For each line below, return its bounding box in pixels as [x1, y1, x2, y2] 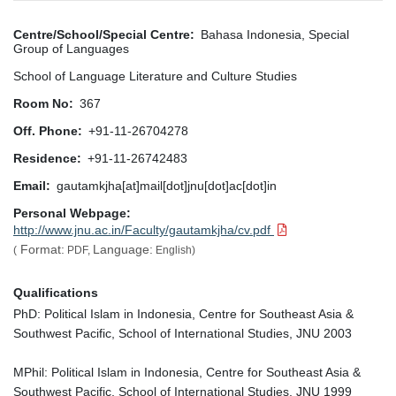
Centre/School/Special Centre [13, 27, 190, 42]
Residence [13, 150, 77, 165]
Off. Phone [13, 123, 78, 138]
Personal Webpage [13, 205, 126, 220]
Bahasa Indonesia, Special [201, 27, 349, 42]
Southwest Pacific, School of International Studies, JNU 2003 [13, 325, 352, 340]
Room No [13, 95, 69, 110]
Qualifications [13, 285, 98, 300]
